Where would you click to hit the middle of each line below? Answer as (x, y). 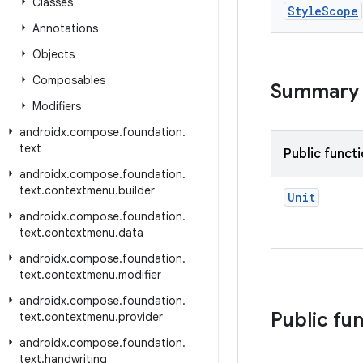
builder (137, 190)
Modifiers (57, 106)
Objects (53, 54)
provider (141, 317)
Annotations (65, 28)
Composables (69, 80)
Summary (315, 92)
